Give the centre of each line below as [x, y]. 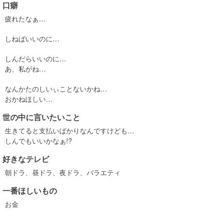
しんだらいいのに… [36, 58]
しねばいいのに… [32, 38]
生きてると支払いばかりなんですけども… [70, 130]
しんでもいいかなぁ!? [38, 141]
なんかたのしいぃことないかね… [56, 89]
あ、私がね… [25, 69]
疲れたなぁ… [25, 18]
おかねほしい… [29, 99]
